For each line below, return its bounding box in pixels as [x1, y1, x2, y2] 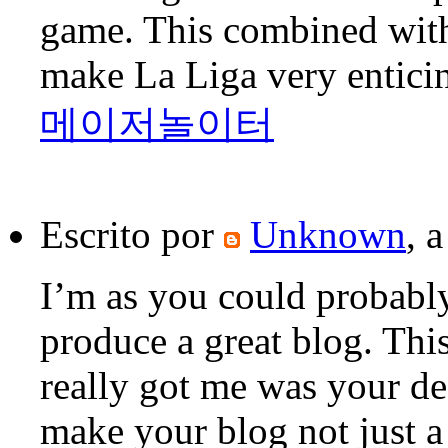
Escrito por [40, 213, 224, 257]
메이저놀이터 [40, 102, 274, 146]
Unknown [250, 213, 406, 257]
